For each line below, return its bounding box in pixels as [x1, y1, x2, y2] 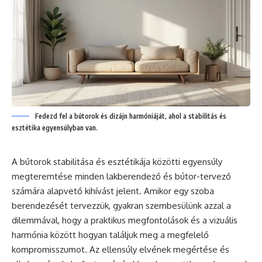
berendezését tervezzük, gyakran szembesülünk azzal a [12, 199, 231, 211]
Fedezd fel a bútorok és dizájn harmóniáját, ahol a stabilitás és [35, 111, 226, 120]
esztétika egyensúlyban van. [12, 123, 98, 132]
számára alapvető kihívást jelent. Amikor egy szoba [12, 185, 214, 196]
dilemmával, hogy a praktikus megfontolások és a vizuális [12, 214, 237, 226]
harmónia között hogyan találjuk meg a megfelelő [12, 229, 209, 240]
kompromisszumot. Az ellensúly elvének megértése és [12, 243, 229, 255]
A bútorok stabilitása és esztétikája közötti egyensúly [12, 156, 222, 167]
